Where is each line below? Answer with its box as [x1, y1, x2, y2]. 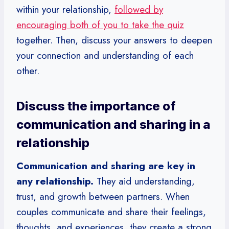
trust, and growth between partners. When [16, 189, 190, 203]
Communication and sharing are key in [16, 158, 195, 173]
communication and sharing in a [16, 117, 211, 132]
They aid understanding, [94, 174, 195, 188]
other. [16, 63, 39, 78]
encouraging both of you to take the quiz [16, 17, 184, 32]
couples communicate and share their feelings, [16, 204, 206, 219]
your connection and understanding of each [16, 48, 194, 62]
